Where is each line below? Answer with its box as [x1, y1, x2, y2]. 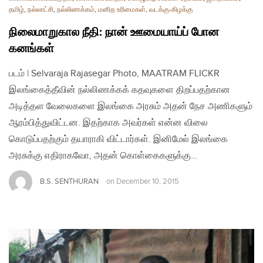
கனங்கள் [9, 42, 54, 56]
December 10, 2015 [116, 177, 179, 187]
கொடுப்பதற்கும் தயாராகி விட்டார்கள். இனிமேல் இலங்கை [9, 134, 228, 146]
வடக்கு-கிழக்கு [149, 5, 193, 15]
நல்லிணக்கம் [57, 5, 95, 15]
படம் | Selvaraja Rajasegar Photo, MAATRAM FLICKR [9, 68, 220, 80]
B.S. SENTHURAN [40, 177, 99, 187]
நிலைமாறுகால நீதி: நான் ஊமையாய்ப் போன [9, 25, 219, 40]
